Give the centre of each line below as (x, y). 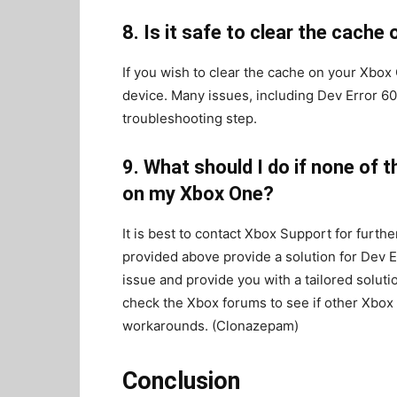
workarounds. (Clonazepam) (210, 326)
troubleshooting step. (190, 118)
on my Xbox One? (198, 194)
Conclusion (181, 381)
